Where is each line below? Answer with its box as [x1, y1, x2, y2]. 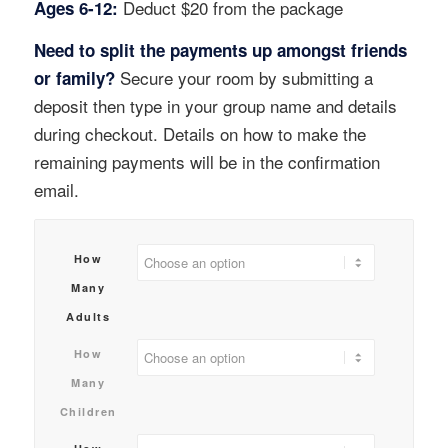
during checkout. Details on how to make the [33, 121, 366, 147]
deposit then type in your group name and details [33, 93, 397, 119]
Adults [66, 308, 111, 324]
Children [59, 403, 117, 419]
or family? [33, 66, 115, 91]
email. [33, 177, 79, 203]
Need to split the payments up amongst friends [33, 38, 407, 63]
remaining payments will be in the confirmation [33, 149, 380, 175]
